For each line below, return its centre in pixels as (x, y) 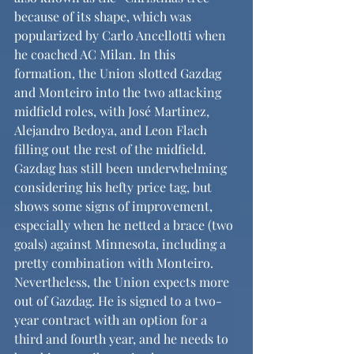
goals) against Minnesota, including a (122, 244)
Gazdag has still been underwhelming (122, 168)
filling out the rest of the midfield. (112, 149)
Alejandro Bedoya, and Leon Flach (112, 130)
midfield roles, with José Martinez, (113, 111)
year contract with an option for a (112, 320)
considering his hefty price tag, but (115, 187)
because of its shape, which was (104, 16)
